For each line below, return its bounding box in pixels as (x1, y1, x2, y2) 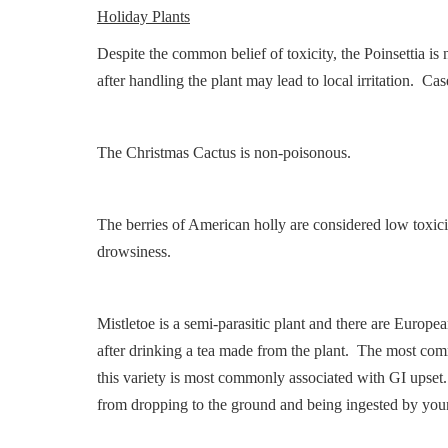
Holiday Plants (97, 8, 190, 25)
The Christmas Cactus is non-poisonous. (97, 144, 355, 161)
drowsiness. (97, 243, 179, 260)
